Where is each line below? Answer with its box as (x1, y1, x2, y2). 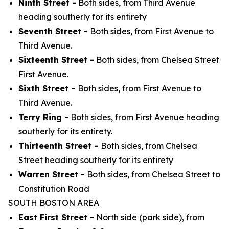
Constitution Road (18, 184, 89, 194)
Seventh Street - (18, 26, 88, 36)
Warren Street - (18, 169, 85, 179)
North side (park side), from (94, 212, 204, 222)
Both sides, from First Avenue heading (68, 112, 219, 122)
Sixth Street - (18, 83, 78, 94)
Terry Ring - (18, 112, 68, 122)
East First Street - (18, 212, 94, 222)
